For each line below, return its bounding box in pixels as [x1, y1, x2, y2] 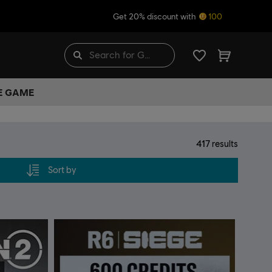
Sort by [47, 165, 76, 175]
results [210, 138, 238, 149]
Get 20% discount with [113, 11, 197, 21]
